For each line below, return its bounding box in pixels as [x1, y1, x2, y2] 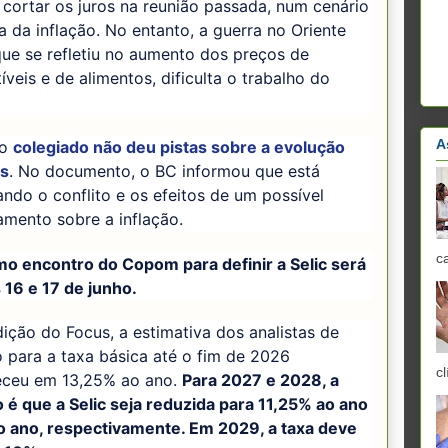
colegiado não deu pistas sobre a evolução [13, 136, 345, 157]
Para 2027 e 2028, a [182, 370, 339, 391]
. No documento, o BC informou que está [9, 160, 320, 181]
